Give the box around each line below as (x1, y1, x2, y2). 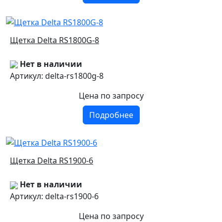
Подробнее (89, 109, 133, 120)
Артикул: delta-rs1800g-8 (10, 70, 104, 81)
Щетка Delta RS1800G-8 (10, 34, 99, 46)
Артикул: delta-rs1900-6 (10, 191, 99, 202)
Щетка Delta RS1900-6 (10, 155, 93, 166)
